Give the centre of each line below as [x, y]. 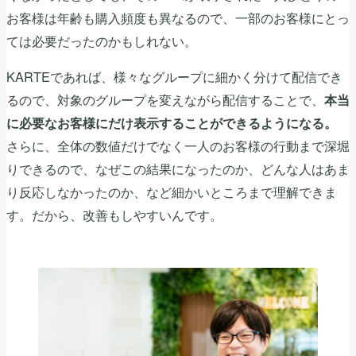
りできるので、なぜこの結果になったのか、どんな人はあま [178, 169]
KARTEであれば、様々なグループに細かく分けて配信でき [174, 77]
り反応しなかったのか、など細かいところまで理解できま [172, 192]
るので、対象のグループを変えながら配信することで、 [165, 100]
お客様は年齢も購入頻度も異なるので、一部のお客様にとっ [178, 18]
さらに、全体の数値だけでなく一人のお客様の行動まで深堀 [178, 146]
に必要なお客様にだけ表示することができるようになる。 [172, 123]
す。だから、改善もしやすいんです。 [114, 215]
